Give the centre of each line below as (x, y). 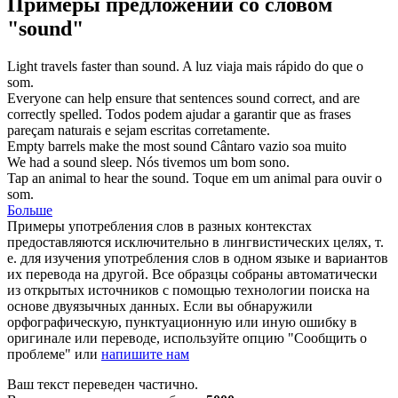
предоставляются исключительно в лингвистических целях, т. (195, 243)
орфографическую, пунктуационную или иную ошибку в (182, 322)
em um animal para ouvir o (305, 179)
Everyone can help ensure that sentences (122, 99)
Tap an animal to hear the (80, 179)
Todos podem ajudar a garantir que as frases (228, 115)
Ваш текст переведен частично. (103, 385)
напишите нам (145, 354)
